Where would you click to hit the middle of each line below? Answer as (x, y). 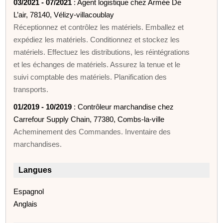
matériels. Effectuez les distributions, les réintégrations (102, 52)
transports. (31, 89)
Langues (35, 170)
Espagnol (29, 191)
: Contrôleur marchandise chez (123, 107)
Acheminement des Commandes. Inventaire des (92, 131)
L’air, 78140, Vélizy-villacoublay (64, 14)
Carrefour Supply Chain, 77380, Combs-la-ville (89, 119)
